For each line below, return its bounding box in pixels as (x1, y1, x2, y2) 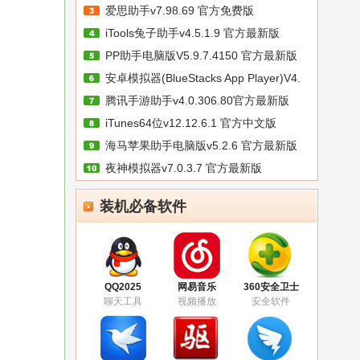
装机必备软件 (100, 198, 186, 215)
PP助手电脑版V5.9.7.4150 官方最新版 (105, 49, 297, 62)
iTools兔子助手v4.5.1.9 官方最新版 (105, 27, 280, 39)
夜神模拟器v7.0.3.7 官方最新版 (105, 162, 262, 174)
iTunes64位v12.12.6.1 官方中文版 (105, 117, 276, 129)
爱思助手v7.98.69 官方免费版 (105, 4, 254, 17)
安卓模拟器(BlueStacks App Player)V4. (105, 72, 301, 84)
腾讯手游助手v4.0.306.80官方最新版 (105, 94, 289, 107)
